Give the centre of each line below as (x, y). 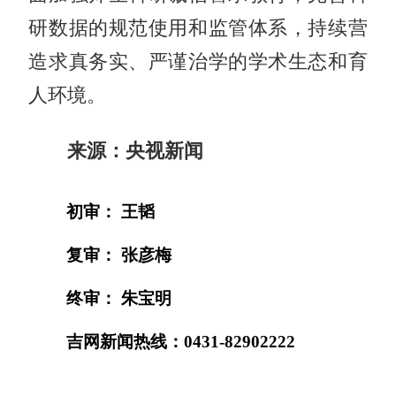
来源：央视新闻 (136, 151)
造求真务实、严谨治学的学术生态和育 (198, 61)
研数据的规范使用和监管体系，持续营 (198, 28)
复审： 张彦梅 (119, 255)
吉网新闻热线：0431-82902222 (181, 341)
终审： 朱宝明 (119, 298)
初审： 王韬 (111, 211)
